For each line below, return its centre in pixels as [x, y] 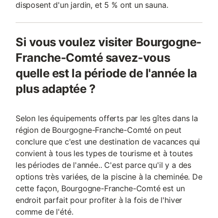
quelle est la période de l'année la [107, 73]
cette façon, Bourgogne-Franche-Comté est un [100, 188]
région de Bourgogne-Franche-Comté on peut [99, 130]
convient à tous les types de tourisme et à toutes [104, 153]
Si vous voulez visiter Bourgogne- [109, 42]
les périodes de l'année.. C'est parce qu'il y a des [104, 165]
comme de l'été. [45, 212]
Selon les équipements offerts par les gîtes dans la [107, 118]
